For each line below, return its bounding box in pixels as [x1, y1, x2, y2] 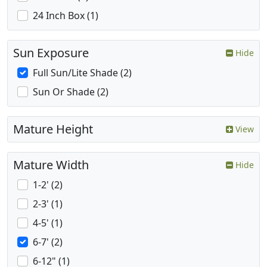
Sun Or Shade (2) [33, 85, 108, 99]
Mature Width [13, 157, 89, 173]
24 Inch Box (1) [33, 9, 98, 23]
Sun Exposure [13, 45, 89, 61]
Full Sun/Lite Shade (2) [33, 66, 132, 80]
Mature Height [13, 121, 93, 138]
